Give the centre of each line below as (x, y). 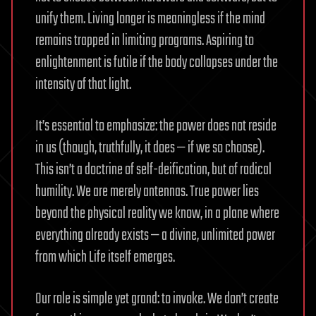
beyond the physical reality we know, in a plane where (157, 213)
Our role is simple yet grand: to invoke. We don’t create (157, 299)
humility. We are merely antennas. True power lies (147, 192)
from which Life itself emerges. (105, 257)
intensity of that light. (83, 84)
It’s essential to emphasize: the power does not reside (156, 126)
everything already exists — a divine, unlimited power (155, 235)
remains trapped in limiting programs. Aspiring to (145, 41)
